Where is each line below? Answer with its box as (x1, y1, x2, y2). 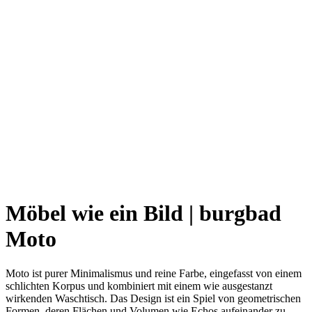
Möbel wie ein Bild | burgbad (6, 201, 281, 226)
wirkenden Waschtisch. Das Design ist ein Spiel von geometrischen (6, 292, 301, 304)
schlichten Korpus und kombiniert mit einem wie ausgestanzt (6, 279, 272, 292)
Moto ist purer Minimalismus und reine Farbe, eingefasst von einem (6, 267, 302, 279)
